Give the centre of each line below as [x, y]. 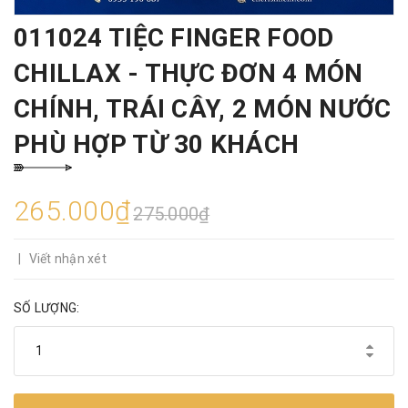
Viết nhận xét [67, 258]
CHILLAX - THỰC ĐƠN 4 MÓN [189, 73]
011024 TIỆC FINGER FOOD [174, 37]
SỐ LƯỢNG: [47, 307]
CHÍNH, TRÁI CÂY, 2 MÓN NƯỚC [203, 108]
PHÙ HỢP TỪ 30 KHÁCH [157, 144]
